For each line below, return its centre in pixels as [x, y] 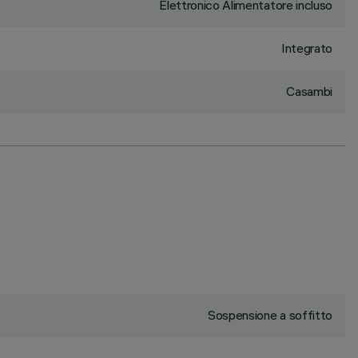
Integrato [306, 48]
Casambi [309, 91]
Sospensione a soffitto [270, 315]
